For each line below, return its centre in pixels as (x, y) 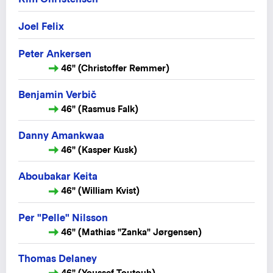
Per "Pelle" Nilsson (63, 218)
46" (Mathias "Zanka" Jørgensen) (131, 232)
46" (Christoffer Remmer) (115, 68)
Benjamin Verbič (57, 95)
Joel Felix (41, 27)
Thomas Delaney (58, 258)
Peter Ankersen (55, 54)
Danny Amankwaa (61, 136)
